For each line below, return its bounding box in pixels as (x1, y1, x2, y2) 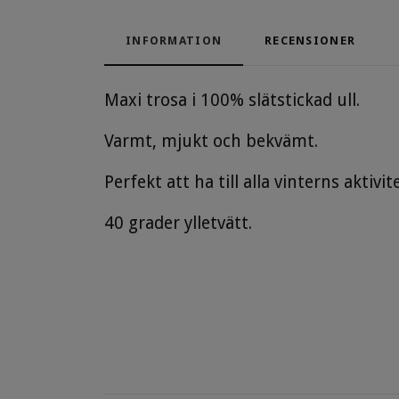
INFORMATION (126, 34, 223, 48)
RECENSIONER (265, 34, 356, 48)
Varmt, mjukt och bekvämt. (104, 131, 318, 152)
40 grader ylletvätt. (104, 213, 252, 234)
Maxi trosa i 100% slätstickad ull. (104, 90, 364, 111)
